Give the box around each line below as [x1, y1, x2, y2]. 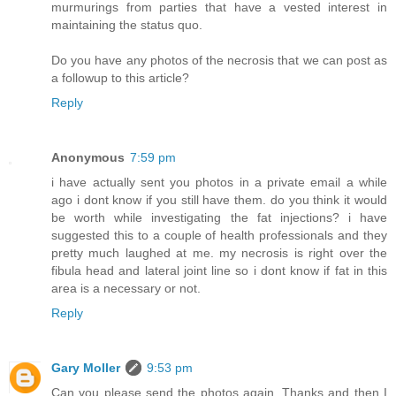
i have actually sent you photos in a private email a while [51, 175, 387, 190]
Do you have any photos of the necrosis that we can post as [51, 53, 387, 68]
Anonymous [51, 150, 125, 165]
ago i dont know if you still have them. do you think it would [51, 193, 387, 208]
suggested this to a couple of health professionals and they [51, 228, 387, 243]
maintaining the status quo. [51, 18, 202, 33]
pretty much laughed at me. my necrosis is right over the [51, 246, 387, 261]
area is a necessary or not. [51, 281, 201, 296]
